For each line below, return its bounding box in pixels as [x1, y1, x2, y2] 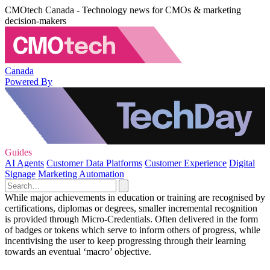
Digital [229, 157, 255, 168]
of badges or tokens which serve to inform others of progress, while [5, 224, 260, 235]
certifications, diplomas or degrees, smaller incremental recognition [5, 202, 257, 213]
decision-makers [5, 16, 66, 26]
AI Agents [5, 157, 44, 168]
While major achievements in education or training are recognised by [5, 192, 265, 202]
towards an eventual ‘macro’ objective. [5, 246, 151, 257]
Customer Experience [145, 157, 227, 168]
